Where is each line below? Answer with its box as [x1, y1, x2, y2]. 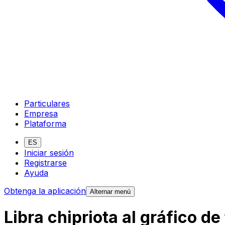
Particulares [24, 98, 70, 108]
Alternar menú [90, 187, 131, 195]
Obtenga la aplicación [4, 185, 86, 196]
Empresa [24, 108, 58, 119]
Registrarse [24, 157, 67, 168]
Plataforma [24, 118, 66, 129]
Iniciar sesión [24, 147, 74, 158]
